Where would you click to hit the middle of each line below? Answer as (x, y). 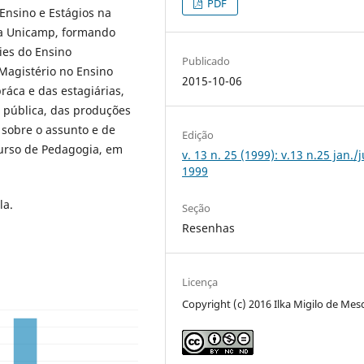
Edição (198, 134)
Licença (200, 282)
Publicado (206, 61)
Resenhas (209, 227)
